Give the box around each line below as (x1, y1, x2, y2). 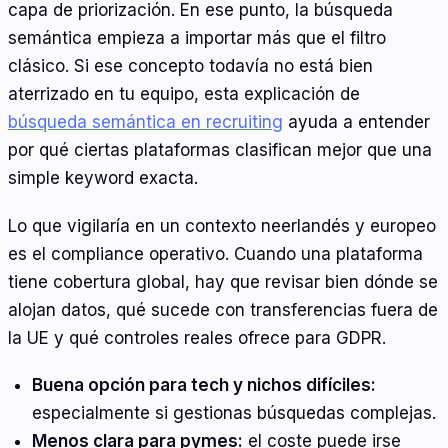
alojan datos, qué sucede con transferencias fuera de (8, 299, 438, 320)
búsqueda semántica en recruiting (8, 112, 283, 133)
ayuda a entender (283, 112, 430, 133)
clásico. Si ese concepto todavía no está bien (8, 56, 373, 77)
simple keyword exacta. (8, 168, 198, 189)
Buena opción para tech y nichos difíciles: (31, 375, 376, 396)
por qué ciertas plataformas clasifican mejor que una (8, 140, 432, 161)
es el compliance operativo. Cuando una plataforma (8, 243, 423, 264)
